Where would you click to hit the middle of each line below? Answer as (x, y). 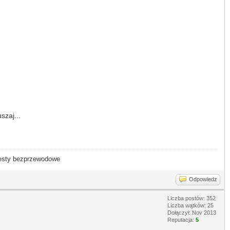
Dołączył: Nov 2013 (192, 212)
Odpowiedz (203, 179)
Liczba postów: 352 (191, 198)
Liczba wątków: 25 (190, 205)
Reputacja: (181, 219)
